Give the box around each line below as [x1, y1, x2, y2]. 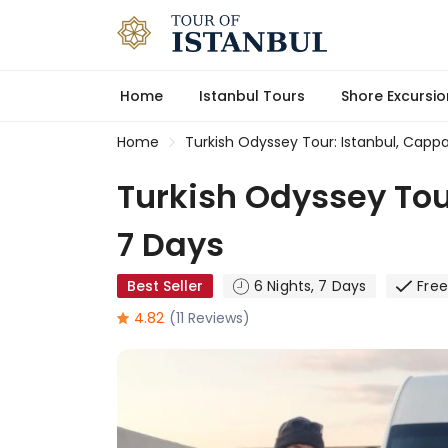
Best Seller [127, 275, 203, 296]
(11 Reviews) [169, 307, 250, 328]
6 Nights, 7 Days [254, 275, 367, 296]
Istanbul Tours [199, 85, 305, 106]
